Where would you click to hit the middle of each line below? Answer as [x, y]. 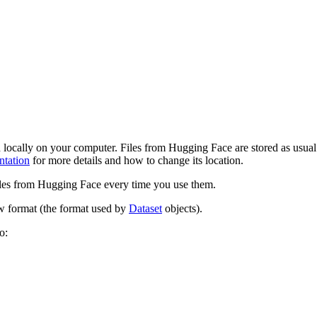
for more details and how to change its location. [137, 161]
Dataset [145, 209]
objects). [182, 209]
